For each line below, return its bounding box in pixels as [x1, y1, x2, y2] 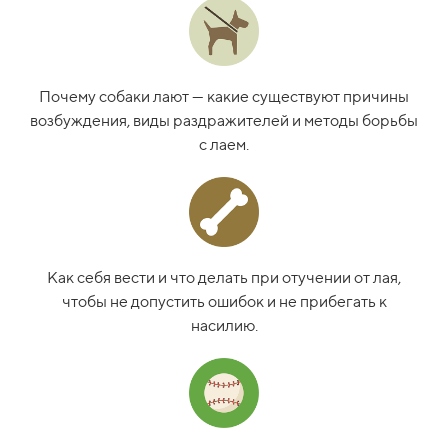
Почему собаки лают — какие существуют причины [39, 86, 409, 106]
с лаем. [199, 134, 249, 154]
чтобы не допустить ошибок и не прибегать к [61, 291, 387, 311]
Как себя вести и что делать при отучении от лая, [47, 267, 401, 287]
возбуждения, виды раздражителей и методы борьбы [30, 110, 418, 130]
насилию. [190, 315, 258, 335]
